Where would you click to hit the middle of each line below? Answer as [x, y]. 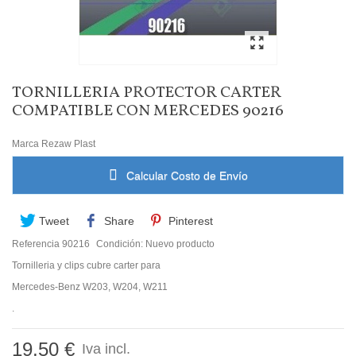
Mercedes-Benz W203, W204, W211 [90, 286]
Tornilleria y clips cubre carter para [86, 265]
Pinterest [189, 221]
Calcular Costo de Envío [185, 175]
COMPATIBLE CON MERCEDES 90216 [148, 111]
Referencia [36, 244]
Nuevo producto [180, 244]
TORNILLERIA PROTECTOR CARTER [147, 93]
